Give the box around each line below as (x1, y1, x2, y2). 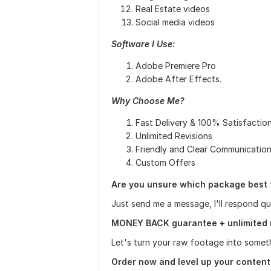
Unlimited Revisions (135, 131, 212, 141)
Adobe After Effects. (135, 74, 221, 84)
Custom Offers (135, 157, 198, 168)
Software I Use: (111, 39, 175, 49)
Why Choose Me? (111, 96, 184, 106)
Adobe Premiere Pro (135, 60, 216, 71)
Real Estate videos (135, 4, 212, 14)
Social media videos (135, 17, 215, 27)
